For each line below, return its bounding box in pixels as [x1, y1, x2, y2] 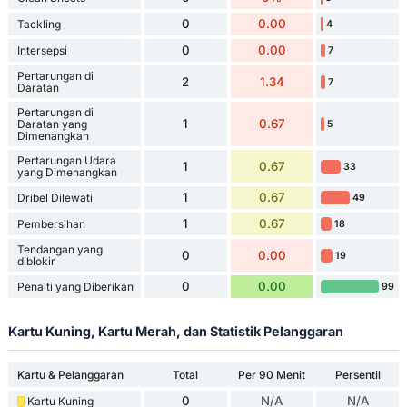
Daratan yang [16, 117, 87, 132]
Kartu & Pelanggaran [16, 368, 124, 382]
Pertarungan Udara [16, 154, 116, 168]
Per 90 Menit [238, 368, 306, 382]
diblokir [16, 254, 55, 269]
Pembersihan [16, 217, 85, 232]
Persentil [334, 368, 381, 382]
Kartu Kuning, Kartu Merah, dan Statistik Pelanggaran [7, 323, 343, 340]
